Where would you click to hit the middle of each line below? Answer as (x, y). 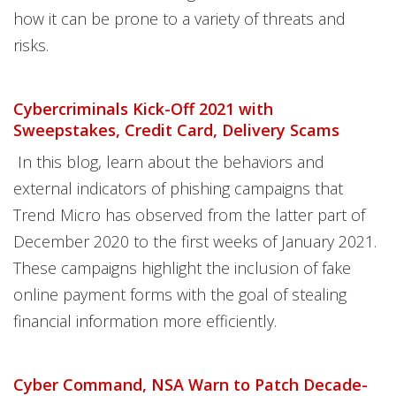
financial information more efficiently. (145, 321)
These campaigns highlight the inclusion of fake (182, 268)
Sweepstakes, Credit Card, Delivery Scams (176, 130)
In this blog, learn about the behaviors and (169, 162)
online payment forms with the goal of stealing (180, 294)
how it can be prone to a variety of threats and (179, 19)
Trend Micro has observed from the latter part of (189, 215)
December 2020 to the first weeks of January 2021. (195, 241)
